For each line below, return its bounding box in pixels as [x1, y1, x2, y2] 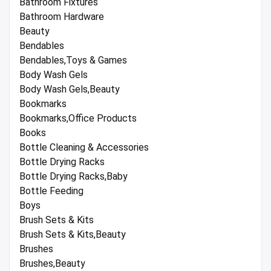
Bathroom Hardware [19, 10, 104, 22]
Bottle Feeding [19, 184, 83, 197]
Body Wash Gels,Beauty [19, 83, 120, 95]
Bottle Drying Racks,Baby [19, 170, 128, 182]
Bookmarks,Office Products [19, 112, 137, 124]
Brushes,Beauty [19, 257, 85, 269]
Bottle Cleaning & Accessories [19, 141, 149, 153]
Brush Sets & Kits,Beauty [19, 228, 126, 240]
